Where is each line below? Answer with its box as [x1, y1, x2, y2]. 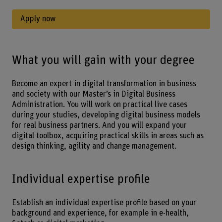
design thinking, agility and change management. [11, 142, 176, 151]
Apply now [20, 15, 55, 23]
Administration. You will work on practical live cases [11, 101, 187, 109]
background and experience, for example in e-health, [11, 209, 189, 218]
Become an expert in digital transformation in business [11, 80, 196, 88]
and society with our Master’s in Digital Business [11, 90, 175, 99]
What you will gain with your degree [11, 54, 195, 67]
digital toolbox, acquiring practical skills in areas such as [11, 132, 204, 140]
